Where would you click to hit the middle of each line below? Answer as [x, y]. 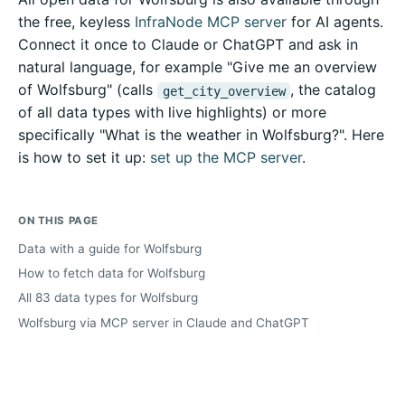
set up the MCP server [226, 158]
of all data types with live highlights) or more [172, 113]
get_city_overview [224, 91]
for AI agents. [335, 22]
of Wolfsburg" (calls [88, 90]
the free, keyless [76, 22]
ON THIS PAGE [58, 221]
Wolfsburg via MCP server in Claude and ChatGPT [164, 322]
